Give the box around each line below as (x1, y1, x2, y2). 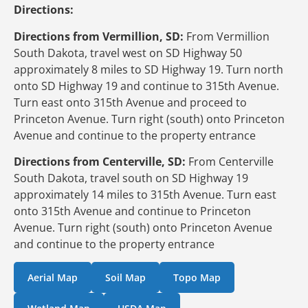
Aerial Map (27, 271, 78, 285)
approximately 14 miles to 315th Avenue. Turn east (14, 187, 276, 203)
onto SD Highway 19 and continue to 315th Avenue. (14, 78, 279, 93)
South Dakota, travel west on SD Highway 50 (14, 45, 242, 60)
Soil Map (105, 271, 146, 285)
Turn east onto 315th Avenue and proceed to (14, 94, 247, 110)
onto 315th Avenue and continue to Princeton (14, 203, 251, 219)
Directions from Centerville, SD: (14, 154, 188, 170)
